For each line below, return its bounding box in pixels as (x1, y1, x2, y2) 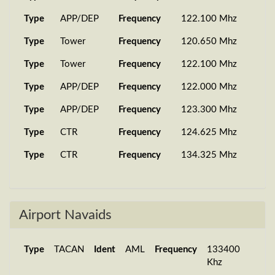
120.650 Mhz (181, 37, 237, 46)
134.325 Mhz (181, 150, 237, 160)
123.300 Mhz (181, 105, 237, 114)
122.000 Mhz (181, 82, 237, 91)
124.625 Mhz (181, 128, 237, 137)
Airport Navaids (19, 208, 112, 222)
